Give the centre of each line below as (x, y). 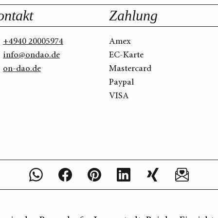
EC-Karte (126, 55)
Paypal (121, 82)
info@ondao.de (31, 55)
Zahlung (133, 16)
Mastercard (130, 69)
